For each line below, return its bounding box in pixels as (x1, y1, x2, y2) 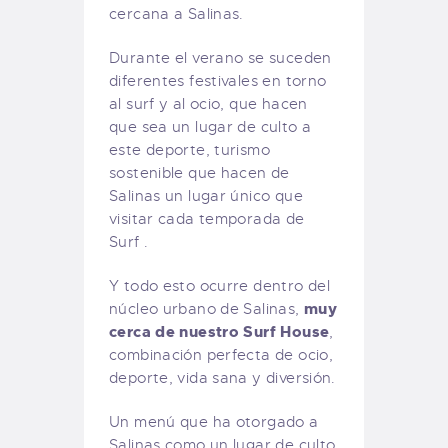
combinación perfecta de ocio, (109, 345, 334, 364)
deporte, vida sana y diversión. (109, 368, 336, 387)
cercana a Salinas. (109, 4, 244, 23)
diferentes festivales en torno (109, 71, 327, 90)
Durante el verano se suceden (109, 48, 332, 67)
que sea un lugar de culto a (109, 117, 312, 136)
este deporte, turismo (109, 140, 270, 159)
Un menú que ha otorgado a (109, 412, 319, 431)
